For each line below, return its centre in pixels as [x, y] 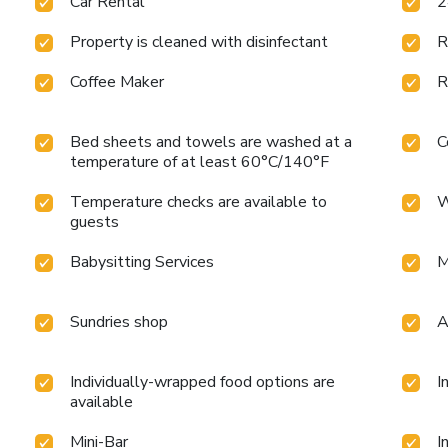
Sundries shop [119, 322]
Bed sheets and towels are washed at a [211, 142]
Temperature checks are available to [199, 202]
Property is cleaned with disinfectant [199, 42]
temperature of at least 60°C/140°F [200, 162]
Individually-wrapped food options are [203, 382]
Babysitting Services [142, 262]
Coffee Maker [117, 82]
